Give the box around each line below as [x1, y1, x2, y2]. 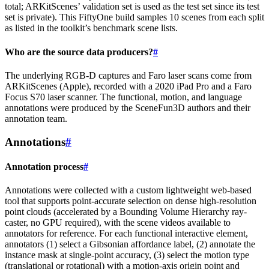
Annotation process [5, 161, 83, 172]
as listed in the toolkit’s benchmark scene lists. [5, 23, 178, 34]
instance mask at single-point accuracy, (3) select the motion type [5, 250, 249, 261]
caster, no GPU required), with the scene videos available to [5, 217, 231, 228]
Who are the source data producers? [5, 46, 153, 57]
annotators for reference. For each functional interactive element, [5, 228, 248, 239]
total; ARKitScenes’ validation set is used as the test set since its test [5, 1, 259, 12]
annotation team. [5, 113, 67, 124]
